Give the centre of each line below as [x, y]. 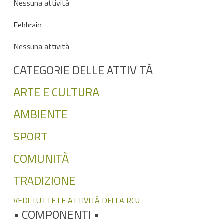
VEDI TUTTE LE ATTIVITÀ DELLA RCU [76, 200]
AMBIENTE [40, 114]
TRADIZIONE [44, 180]
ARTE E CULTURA [56, 92]
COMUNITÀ [41, 158]
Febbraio [27, 25]
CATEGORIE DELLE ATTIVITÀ [83, 70]
